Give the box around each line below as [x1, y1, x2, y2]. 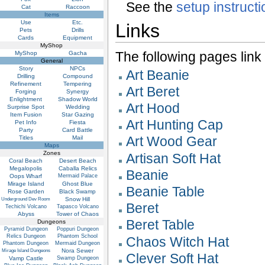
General [41, 57, 63, 64]
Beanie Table [126, 184, 205, 200]
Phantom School [57, 232, 98, 239]
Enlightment [9, 95, 43, 102]
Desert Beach [59, 157, 96, 164]
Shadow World [58, 95, 98, 102]
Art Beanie [126, 67, 190, 83]
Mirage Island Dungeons [2, 247, 50, 253]
